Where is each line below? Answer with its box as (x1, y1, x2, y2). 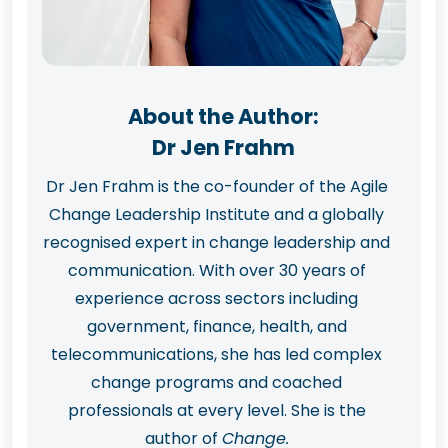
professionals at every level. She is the (67, 398, 366, 422)
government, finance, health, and (86, 314, 347, 338)
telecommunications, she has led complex (51, 342, 382, 366)
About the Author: (128, 101, 320, 131)
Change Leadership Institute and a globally (49, 202, 384, 226)
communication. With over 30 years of (67, 258, 366, 282)
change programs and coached (91, 370, 342, 394)
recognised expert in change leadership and (43, 230, 390, 254)
